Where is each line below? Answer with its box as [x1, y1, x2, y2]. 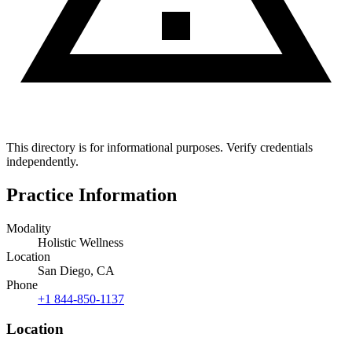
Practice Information [6, 184, 177, 205]
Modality [6, 221, 51, 235]
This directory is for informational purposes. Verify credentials [6, 140, 313, 154]
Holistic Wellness [38, 235, 123, 249]
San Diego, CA [38, 263, 115, 277]
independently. [6, 154, 79, 168]
